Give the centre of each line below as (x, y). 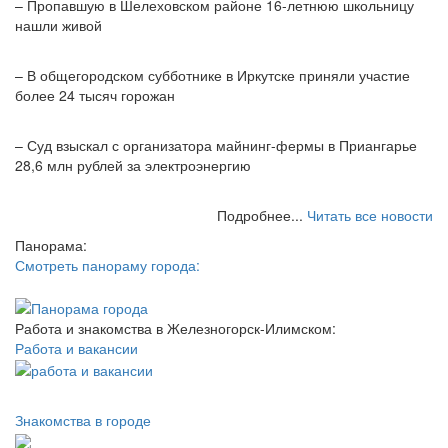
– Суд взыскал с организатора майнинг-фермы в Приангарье (216, 145)
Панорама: (51, 245)
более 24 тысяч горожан (95, 95)
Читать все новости (370, 215)
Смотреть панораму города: (107, 265)
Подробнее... (262, 215)
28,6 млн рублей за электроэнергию (133, 165)
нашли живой (58, 25)
